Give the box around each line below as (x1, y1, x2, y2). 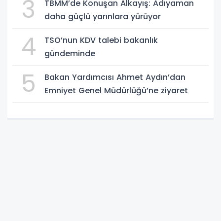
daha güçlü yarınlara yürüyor (44, 10, 161, 22)
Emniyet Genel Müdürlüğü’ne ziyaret (44, 84, 188, 96)
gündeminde (44, 47, 95, 59)
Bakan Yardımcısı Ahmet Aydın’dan (44, 71, 185, 83)
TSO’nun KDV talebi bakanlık (44, 34, 158, 46)
